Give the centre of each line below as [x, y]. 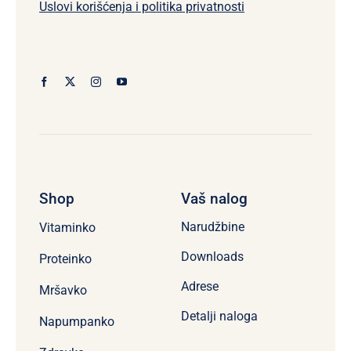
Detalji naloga [219, 317]
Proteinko [65, 259]
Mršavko [63, 291]
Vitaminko [67, 228]
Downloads [212, 257]
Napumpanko [76, 322]
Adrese [199, 287]
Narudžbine [212, 227]
